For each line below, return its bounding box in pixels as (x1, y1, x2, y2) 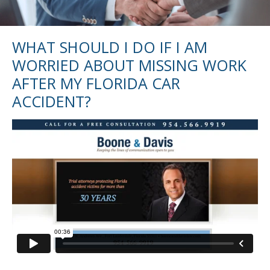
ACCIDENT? (12, 91, 91, 112)
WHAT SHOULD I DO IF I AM (12, 37, 207, 58)
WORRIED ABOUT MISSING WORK (12, 55, 246, 76)
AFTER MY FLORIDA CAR (12, 73, 180, 94)
